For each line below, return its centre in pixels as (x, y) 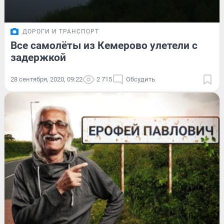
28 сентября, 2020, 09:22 (46, 79)
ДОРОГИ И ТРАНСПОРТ (61, 31)
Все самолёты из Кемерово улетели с (104, 45)
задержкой (38, 57)
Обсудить (140, 79)
